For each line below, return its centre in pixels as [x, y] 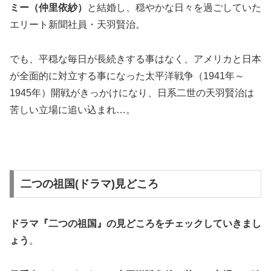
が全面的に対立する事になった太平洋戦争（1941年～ [127, 76]
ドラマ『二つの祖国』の [63, 224]
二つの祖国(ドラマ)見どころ [89, 184]
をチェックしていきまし [208, 224]
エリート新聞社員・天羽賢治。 [77, 25]
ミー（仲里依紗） [48, 8]
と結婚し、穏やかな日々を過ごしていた [174, 8]
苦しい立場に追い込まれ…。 [73, 109]
